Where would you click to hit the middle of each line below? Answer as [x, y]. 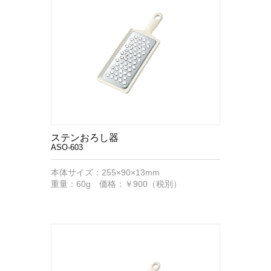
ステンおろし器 [85, 138]
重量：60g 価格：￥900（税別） [116, 184]
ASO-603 [67, 147]
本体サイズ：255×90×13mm [105, 172]
